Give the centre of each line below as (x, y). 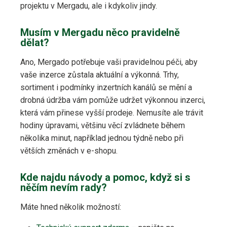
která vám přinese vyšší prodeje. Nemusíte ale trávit (112, 113)
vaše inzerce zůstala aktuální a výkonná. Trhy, (100, 75)
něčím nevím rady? (64, 188)
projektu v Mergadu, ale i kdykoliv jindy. (89, 6)
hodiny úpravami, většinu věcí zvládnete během (103, 126)
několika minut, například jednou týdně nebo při (102, 138)
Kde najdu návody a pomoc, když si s (105, 178)
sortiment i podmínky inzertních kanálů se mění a (106, 88)
